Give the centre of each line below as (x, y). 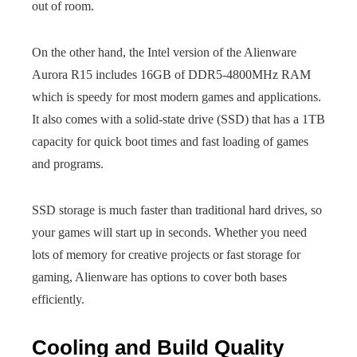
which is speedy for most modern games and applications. (177, 97)
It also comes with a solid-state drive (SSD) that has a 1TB (178, 119)
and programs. (68, 164)
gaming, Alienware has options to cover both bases (159, 277)
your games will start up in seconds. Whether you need (169, 232)
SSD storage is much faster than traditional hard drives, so (177, 210)
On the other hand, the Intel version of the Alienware (164, 52)
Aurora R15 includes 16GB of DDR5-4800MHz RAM (171, 75)
